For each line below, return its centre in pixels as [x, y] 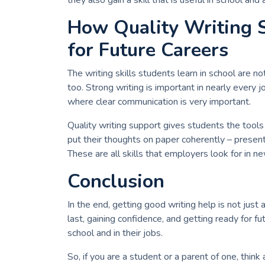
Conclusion [116, 182]
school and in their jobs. [115, 233]
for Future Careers [148, 50]
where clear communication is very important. [159, 102]
